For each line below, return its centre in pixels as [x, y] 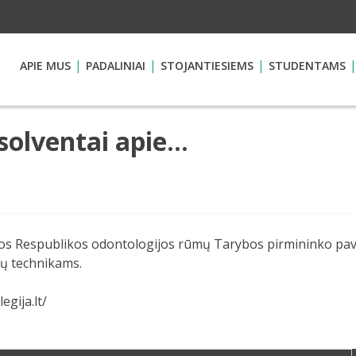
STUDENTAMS [307, 66]
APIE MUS [45, 66]
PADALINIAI [115, 66]
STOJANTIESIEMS [207, 66]
